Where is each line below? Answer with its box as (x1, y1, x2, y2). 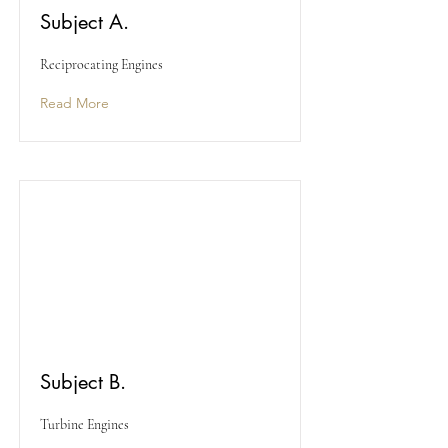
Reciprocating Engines (40, 56, 163, 73)
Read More (40, 94, 109, 112)
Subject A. (40, 9, 129, 35)
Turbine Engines (40, 416, 129, 433)
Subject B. (40, 369, 126, 395)
